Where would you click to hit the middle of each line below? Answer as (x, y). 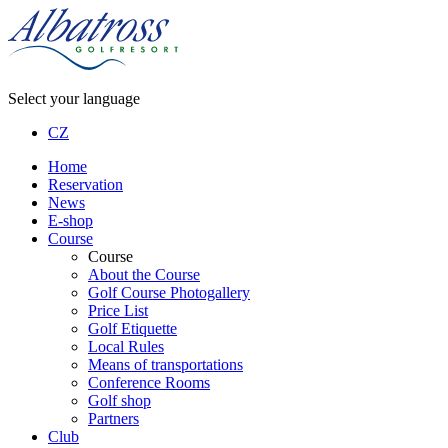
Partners (113, 418)
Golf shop (119, 400)
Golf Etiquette (132, 328)
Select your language (74, 98)
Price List (118, 310)
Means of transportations (165, 364)
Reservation (85, 184)
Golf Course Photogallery (169, 292)
